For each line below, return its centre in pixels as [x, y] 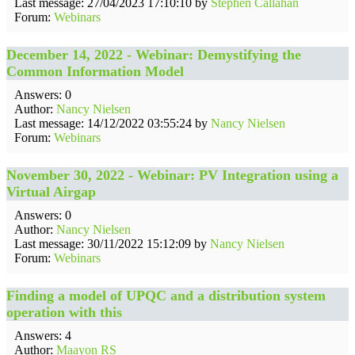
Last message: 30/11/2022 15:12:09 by [112, 244]
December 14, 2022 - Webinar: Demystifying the [154, 55]
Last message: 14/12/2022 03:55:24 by [113, 123]
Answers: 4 [43, 336]
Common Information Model [95, 71]
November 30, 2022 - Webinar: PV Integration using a [172, 175]
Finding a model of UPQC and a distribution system [166, 296]
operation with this [64, 312]
